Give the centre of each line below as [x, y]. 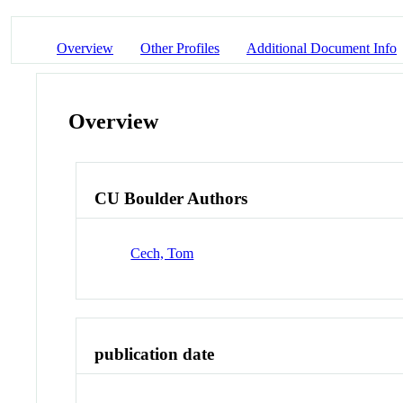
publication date [155, 354]
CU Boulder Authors [171, 199]
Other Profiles [180, 48]
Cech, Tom [162, 253]
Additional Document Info [322, 48]
